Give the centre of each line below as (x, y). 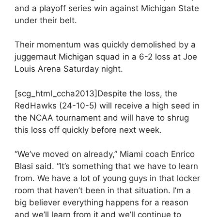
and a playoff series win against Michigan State (107, 8)
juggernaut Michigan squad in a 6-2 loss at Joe (106, 57)
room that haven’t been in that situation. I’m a (103, 190)
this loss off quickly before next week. (88, 130)
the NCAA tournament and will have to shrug (102, 117)
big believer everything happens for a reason (101, 202)
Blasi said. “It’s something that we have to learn (106, 166)
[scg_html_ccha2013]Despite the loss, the (96, 93)
